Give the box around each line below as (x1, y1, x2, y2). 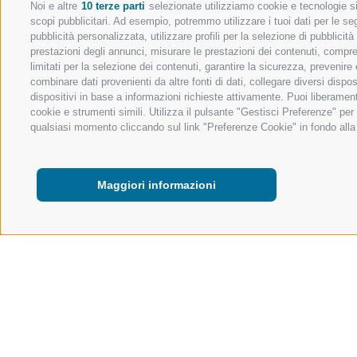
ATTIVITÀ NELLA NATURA (78, 284, 203, 293)
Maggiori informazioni (97, 178, 216, 192)
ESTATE (222, 284, 260, 293)
